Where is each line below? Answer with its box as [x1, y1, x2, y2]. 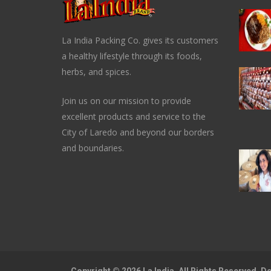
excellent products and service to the [62, 111, 206, 122]
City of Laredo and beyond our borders [62, 126, 214, 138]
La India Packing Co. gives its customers [62, 34, 218, 46]
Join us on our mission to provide [62, 95, 191, 106]
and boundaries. [62, 142, 124, 154]
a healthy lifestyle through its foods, [62, 50, 202, 62]
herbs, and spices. [62, 66, 136, 77]
